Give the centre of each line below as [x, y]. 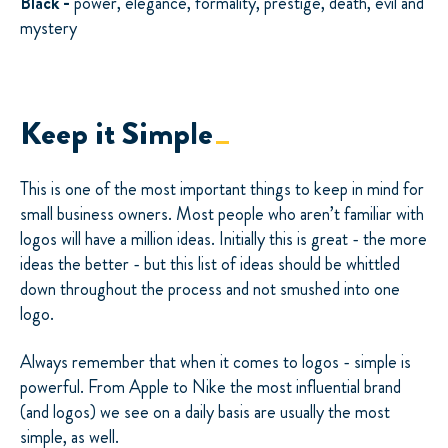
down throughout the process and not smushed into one [210, 289]
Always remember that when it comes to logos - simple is [215, 361]
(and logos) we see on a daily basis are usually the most [205, 411]
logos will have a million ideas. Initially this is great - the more [223, 239]
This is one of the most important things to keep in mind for [222, 189]
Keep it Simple [116, 132]
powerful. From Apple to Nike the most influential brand [210, 386]
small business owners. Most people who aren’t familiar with [222, 214]
